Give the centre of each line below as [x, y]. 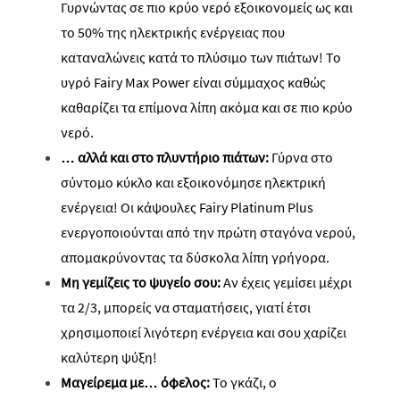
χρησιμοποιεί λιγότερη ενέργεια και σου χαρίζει [204, 332]
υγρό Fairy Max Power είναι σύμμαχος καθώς [193, 82]
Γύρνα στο [301, 157]
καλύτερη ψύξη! [109, 357]
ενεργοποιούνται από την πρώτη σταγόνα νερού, [208, 232]
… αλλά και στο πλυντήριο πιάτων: [165, 157]
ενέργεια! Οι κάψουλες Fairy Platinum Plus [187, 207]
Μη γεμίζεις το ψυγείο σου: [142, 282]
